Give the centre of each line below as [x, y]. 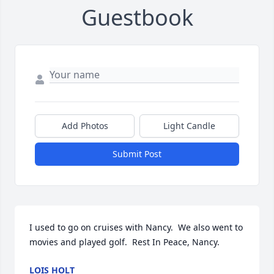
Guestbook [137, 18]
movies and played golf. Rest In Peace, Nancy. [124, 242]
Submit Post [137, 154]
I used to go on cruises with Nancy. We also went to [136, 228]
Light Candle [189, 126]
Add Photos [85, 126]
